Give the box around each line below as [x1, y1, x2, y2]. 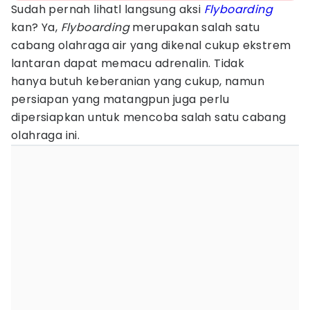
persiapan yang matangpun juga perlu [11, 91, 229, 107]
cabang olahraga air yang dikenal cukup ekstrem [11, 37, 291, 53]
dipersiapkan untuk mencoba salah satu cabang [11, 109, 286, 125]
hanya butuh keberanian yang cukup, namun [11, 73, 264, 89]
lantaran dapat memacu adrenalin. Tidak [11, 55, 245, 71]
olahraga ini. [11, 127, 83, 143]
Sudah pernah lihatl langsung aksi [11, 1, 204, 17]
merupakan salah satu [129, 19, 260, 35]
